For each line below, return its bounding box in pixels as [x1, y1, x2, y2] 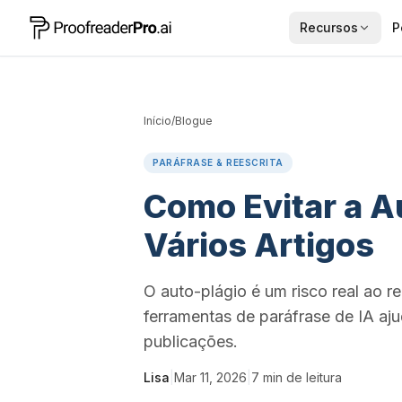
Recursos [300, 20, 358, 35]
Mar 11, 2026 [174, 370, 247, 385]
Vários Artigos [144, 225, 374, 265]
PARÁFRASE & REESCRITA [153, 157, 284, 168]
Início [144, 114, 171, 127]
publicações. [144, 332, 238, 351]
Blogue [175, 114, 213, 127]
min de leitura [263, 370, 342, 385]
